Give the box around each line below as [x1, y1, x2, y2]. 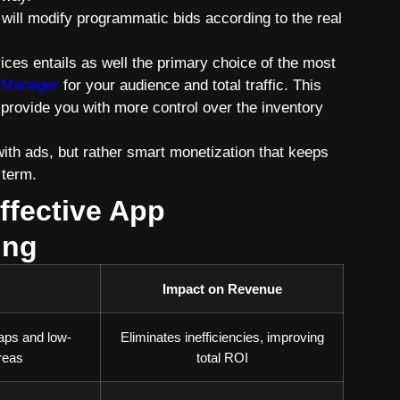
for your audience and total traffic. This [63, 76, 321, 94]
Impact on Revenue [162, 281, 282, 296]
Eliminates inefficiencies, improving [120, 329, 324, 345]
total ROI [196, 350, 248, 365]
